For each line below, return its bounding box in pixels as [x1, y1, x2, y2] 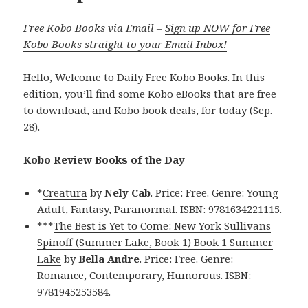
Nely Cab [104, 185, 151, 199]
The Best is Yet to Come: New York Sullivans [54, 218, 272, 232]
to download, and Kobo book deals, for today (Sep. [23, 102, 273, 117]
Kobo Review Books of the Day [23, 152, 186, 166]
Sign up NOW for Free [165, 20, 271, 34]
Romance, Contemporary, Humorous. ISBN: [37, 267, 252, 282]
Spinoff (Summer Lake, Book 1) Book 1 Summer [37, 234, 274, 249]
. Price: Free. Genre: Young [151, 185, 279, 199]
